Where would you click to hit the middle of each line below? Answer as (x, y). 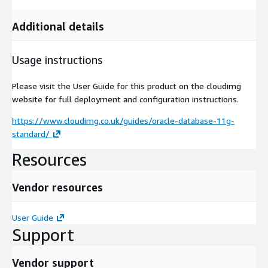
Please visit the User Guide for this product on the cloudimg (127, 86)
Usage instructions (57, 60)
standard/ (31, 133)
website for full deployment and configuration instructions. (125, 99)
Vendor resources (57, 187)
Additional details (58, 26)
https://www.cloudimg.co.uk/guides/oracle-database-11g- (123, 120)
